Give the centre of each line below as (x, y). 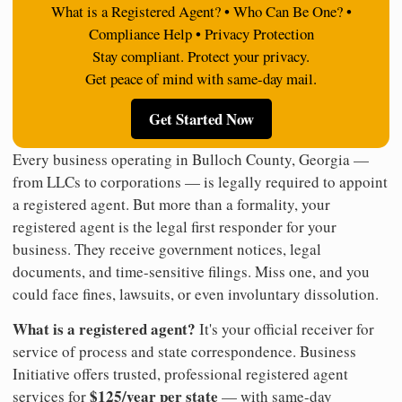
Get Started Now (201, 118)
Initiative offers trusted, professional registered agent (180, 373)
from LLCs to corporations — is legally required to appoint (200, 181)
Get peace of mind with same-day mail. (201, 78)
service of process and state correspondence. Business (184, 351)
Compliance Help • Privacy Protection (201, 33)
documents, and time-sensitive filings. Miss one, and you (191, 271)
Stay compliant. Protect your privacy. (201, 56)
